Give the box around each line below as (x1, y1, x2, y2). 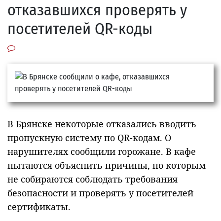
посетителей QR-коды (7, 19, 152, 38)
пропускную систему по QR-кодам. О (7, 132, 171, 144)
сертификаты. (7, 201, 71, 213)
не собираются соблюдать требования (7, 173, 178, 185)
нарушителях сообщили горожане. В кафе (7, 146, 196, 158)
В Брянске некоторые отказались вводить (7, 118, 196, 130)
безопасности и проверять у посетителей (7, 187, 193, 199)
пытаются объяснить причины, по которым (7, 159, 206, 172)
